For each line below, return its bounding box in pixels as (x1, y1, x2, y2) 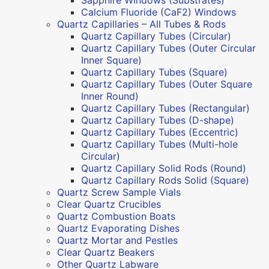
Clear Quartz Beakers (57, 246, 154, 258)
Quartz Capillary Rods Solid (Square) (81, 174, 249, 186)
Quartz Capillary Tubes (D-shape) (81, 113, 234, 126)
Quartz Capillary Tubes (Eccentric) (81, 125, 238, 138)
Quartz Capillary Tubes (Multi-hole (81, 138, 238, 150)
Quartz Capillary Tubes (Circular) (81, 29, 231, 42)
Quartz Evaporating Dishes (57, 222, 180, 234)
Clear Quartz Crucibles (57, 198, 161, 210)
